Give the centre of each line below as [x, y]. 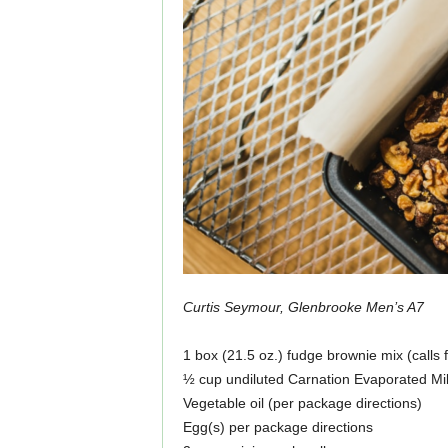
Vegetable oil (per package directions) [302, 403]
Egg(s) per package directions [277, 427]
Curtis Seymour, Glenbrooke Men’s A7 [303, 307]
